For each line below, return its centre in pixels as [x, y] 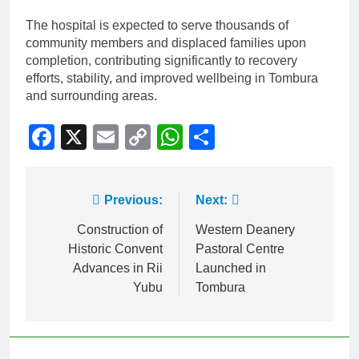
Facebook [111, 137]
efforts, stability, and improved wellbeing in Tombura [172, 78]
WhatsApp [242, 137]
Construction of [120, 229]
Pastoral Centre [240, 248]
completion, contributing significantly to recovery [161, 60]
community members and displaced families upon [166, 42]
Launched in [231, 268]
